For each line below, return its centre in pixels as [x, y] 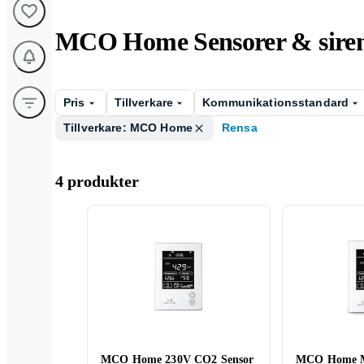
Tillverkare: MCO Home [128, 128]
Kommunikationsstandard [276, 102]
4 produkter [97, 181]
